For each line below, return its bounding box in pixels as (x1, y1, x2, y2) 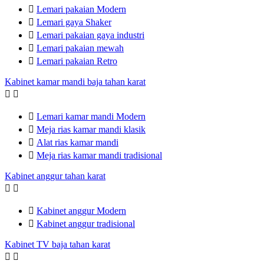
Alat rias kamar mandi (37, 137, 118, 147)
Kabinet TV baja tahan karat (5, 239, 110, 249)
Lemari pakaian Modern (37, 4, 126, 14)
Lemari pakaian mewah (37, 43, 124, 53)
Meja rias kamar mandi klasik (37, 124, 146, 134)
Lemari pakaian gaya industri (37, 30, 144, 40)
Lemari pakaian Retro (37, 56, 117, 66)
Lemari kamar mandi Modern (37, 111, 146, 121)
